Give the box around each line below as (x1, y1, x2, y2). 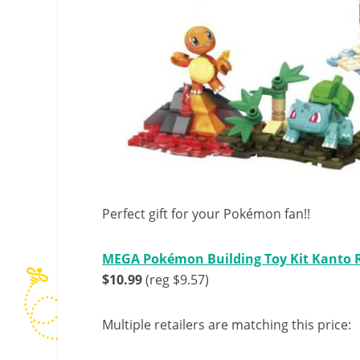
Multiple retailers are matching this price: (102, 316, 351, 333)
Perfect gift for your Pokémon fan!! (102, 205, 310, 223)
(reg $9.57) (142, 271, 209, 288)
